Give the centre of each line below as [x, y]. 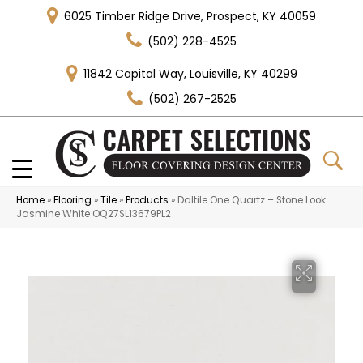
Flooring [73, 200]
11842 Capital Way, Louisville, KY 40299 [190, 74]
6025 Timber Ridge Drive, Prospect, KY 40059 [190, 16]
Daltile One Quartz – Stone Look [252, 200]
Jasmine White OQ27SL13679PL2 [94, 214]
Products [147, 200]
